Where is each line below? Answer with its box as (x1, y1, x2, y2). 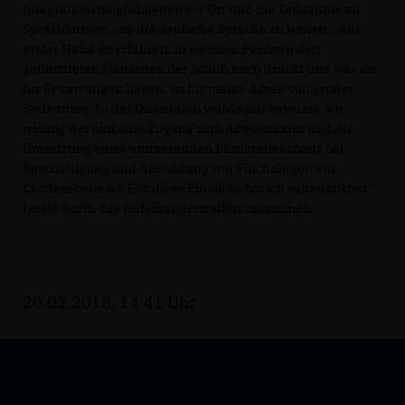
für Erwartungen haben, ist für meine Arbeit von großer (23, 80, 353, 97)
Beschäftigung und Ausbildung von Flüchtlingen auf (23, 159, 335, 176)
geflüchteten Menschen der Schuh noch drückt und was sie (23, 60, 377, 77)
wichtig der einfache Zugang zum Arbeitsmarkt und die (23, 119, 353, 137)
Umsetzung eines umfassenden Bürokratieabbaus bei (23, 139, 344, 156)
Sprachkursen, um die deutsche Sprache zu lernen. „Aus (23, 20, 362, 37)
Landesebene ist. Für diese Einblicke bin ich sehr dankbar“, (23, 179, 376, 196)
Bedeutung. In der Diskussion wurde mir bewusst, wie (23, 99, 345, 117)
